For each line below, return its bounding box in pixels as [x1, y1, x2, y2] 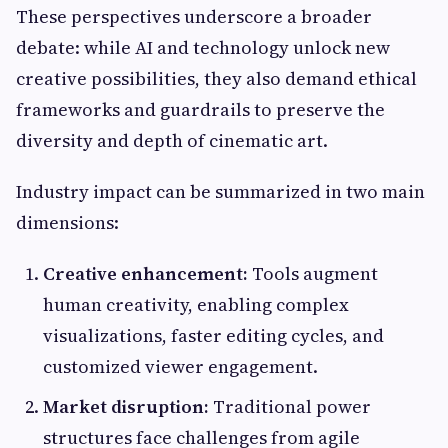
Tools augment [248, 261, 378, 286]
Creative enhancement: [43, 261, 248, 286]
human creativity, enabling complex [43, 292, 349, 317]
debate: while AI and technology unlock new [16, 35, 390, 60]
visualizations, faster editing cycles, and [43, 323, 384, 348]
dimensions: [16, 210, 119, 235]
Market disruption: [43, 394, 209, 419]
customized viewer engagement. [43, 354, 318, 379]
